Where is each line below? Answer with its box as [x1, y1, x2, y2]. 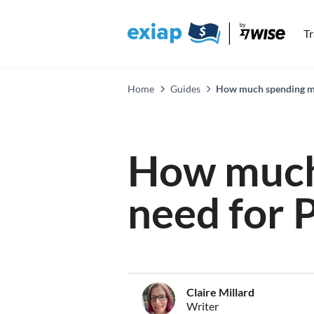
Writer [186, 299, 219, 313]
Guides [170, 83, 200, 95]
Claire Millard [186, 285, 254, 299]
